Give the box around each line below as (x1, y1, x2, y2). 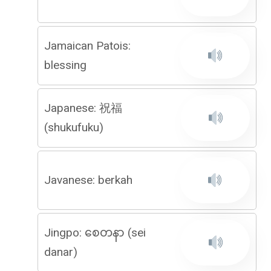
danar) (44, 245, 77, 259)
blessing (44, 58, 87, 72)
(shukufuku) (44, 120, 103, 134)
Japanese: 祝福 (44, 101, 122, 115)
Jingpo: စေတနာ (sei (44, 226, 146, 240)
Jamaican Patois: (44, 39, 131, 53)
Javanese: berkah (44, 173, 132, 187)
